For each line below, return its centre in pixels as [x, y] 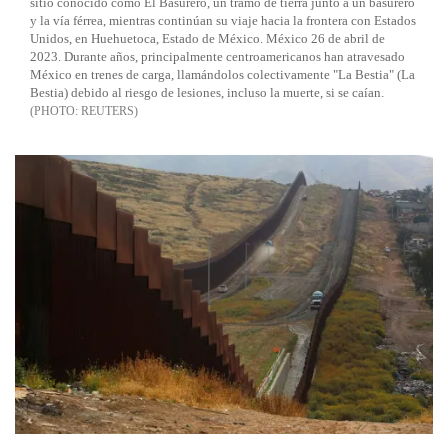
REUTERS [107, 111]
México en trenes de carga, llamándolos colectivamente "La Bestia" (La [222, 75]
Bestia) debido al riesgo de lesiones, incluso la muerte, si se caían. [207, 93]
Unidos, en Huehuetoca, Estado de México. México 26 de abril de [207, 39]
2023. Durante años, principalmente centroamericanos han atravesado [217, 57]
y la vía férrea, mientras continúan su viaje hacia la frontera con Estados [223, 21]
